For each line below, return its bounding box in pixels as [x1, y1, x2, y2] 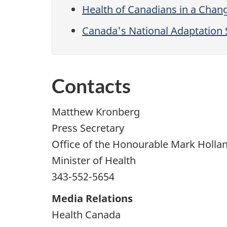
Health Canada [52, 208, 121, 222]
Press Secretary [52, 121, 124, 135]
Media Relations [52, 192, 133, 206]
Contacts [52, 74, 131, 98]
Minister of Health [52, 153, 136, 167]
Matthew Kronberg [52, 104, 140, 119]
